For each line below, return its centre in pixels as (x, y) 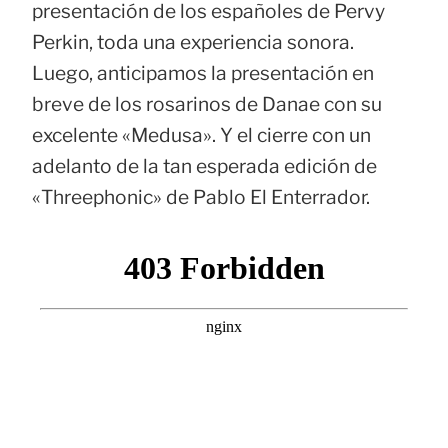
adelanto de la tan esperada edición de (204, 165)
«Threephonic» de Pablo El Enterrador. (201, 196)
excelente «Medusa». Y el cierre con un (201, 134)
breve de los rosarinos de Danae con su (207, 103)
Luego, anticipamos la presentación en (203, 72)
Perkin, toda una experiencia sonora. (193, 41)
